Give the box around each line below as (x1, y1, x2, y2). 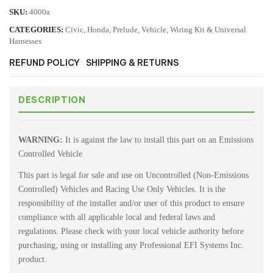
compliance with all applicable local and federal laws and (18, 212, 215, 222)
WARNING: (18, 135, 63, 145)
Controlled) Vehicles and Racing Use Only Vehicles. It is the (18, 184, 225, 194)
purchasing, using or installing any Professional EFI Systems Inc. (18, 240, 244, 250)
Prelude (113, 25, 138, 35)
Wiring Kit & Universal (170, 25, 246, 35)
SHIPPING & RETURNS (86, 57, 179, 69)
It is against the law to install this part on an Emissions (63, 135, 253, 145)
